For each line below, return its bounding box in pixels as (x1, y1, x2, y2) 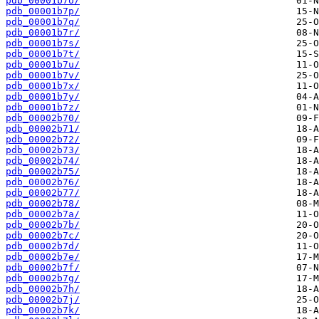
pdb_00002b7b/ (6, 219, 80, 231)
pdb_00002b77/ (6, 187, 80, 199)
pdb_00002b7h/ (6, 283, 80, 295)
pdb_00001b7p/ (6, 6, 80, 17)
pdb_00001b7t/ (6, 48, 80, 60)
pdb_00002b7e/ (6, 251, 80, 263)
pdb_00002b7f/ (6, 262, 80, 273)
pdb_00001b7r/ (6, 27, 80, 38)
